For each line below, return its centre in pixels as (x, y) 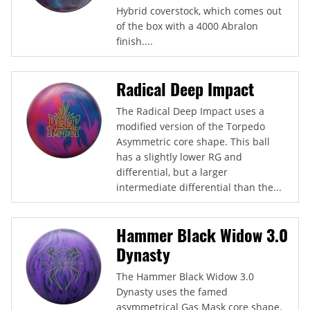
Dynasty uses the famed (172, 291)
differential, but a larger (172, 172)
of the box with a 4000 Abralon (187, 26)
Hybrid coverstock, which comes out (199, 10)
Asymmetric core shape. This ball (193, 141)
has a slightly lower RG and (179, 156)
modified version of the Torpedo (191, 126)
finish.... (135, 41)
